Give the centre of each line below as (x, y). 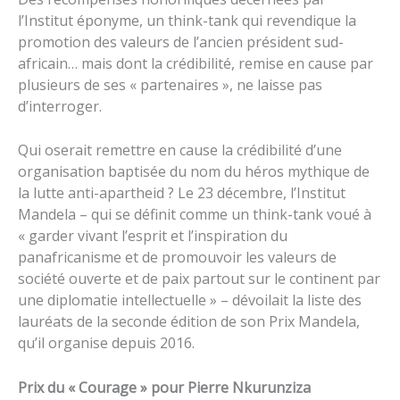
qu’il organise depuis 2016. (106, 343)
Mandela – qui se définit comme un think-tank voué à (195, 215)
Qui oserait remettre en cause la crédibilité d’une (180, 150)
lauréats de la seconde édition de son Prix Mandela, (189, 322)
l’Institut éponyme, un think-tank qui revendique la (187, 20)
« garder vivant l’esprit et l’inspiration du (153, 236)
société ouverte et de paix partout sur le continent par (199, 279)
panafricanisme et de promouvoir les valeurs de (177, 258)
